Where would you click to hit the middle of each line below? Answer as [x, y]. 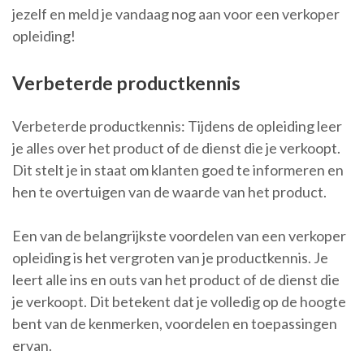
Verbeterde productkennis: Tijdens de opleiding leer [177, 126]
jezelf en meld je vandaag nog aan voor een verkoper [176, 14]
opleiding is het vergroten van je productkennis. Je [170, 258]
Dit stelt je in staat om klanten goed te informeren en [178, 170]
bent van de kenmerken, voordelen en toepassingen [175, 324]
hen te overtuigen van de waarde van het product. [169, 192]
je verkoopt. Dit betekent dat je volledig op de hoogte [179, 302]
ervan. [32, 346]
